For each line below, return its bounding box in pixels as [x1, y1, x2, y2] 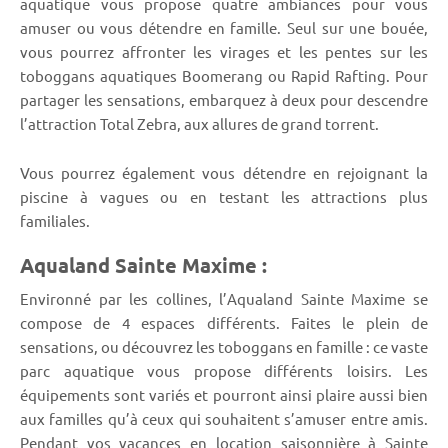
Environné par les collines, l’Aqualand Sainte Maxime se [20, 289, 428, 309]
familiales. [20, 211, 90, 231]
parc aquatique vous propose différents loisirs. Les [20, 361, 428, 381]
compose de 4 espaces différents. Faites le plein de [20, 313, 428, 333]
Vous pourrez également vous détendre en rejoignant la [20, 163, 428, 183]
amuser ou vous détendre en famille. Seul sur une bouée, [20, 18, 428, 38]
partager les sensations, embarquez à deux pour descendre [20, 90, 428, 110]
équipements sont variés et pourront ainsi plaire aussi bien [20, 385, 428, 405]
